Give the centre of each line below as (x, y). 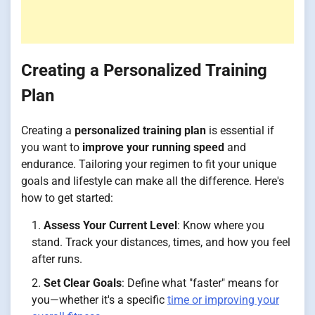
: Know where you (221, 225)
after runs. (57, 259)
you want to (52, 147)
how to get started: (67, 198)
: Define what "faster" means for (200, 283)
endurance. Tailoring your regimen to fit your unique (149, 164)
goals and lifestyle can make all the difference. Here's (153, 181)
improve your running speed (153, 147)
